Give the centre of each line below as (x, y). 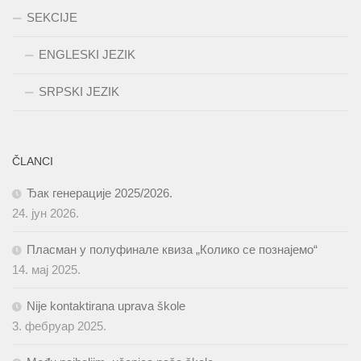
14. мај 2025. (46, 270)
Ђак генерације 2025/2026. (100, 193)
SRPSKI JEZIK (79, 91)
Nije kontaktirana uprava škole (106, 306)
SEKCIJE (52, 17)
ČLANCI (33, 161)
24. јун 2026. (46, 213)
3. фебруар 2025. (59, 326)
